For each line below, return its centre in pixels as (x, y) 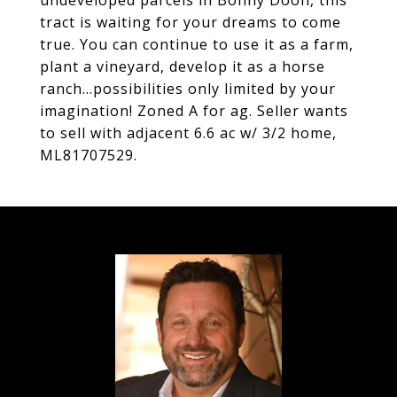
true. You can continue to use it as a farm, (197, 44)
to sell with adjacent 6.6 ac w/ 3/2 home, (188, 133)
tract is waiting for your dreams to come (191, 22)
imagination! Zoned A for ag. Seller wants (194, 111)
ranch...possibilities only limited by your (188, 89)
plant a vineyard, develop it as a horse (183, 66)
